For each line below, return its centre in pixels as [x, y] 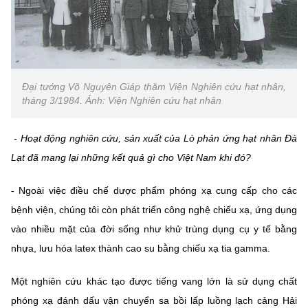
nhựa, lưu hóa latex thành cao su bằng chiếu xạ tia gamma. [141, 249]
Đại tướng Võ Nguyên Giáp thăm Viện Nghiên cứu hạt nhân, [154, 87]
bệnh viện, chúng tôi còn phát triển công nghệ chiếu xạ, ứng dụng [154, 210]
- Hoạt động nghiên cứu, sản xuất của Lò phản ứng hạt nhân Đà [156, 139]
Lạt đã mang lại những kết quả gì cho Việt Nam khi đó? [131, 158]
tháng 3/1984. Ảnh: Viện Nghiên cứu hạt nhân [122, 101]
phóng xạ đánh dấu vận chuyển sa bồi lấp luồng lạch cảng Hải [154, 301]
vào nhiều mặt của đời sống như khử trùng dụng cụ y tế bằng [154, 229]
